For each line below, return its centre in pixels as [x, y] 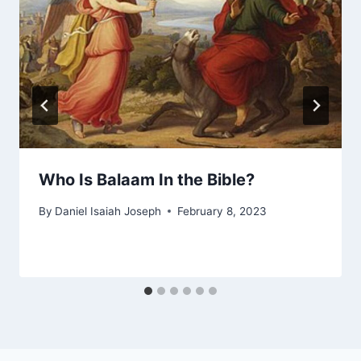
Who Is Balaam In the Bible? [147, 180]
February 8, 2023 [222, 211]
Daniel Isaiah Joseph [108, 211]
